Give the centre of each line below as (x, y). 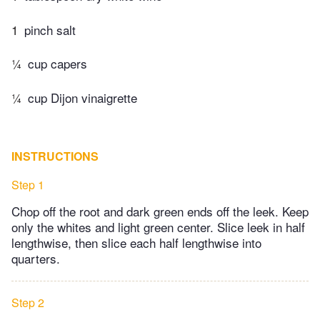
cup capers (57, 64)
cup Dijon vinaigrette (82, 97)
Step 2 (28, 302)
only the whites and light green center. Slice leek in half (158, 226)
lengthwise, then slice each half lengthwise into (136, 242)
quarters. (36, 258)
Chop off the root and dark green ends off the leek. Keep (160, 211)
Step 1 (28, 184)
